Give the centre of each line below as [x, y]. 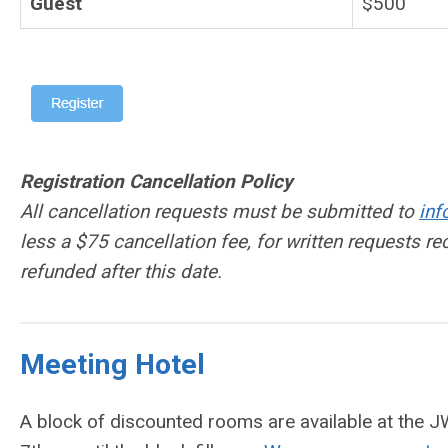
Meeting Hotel [112, 365]
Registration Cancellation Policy [156, 182]
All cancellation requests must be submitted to [219, 212]
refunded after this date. [121, 272]
